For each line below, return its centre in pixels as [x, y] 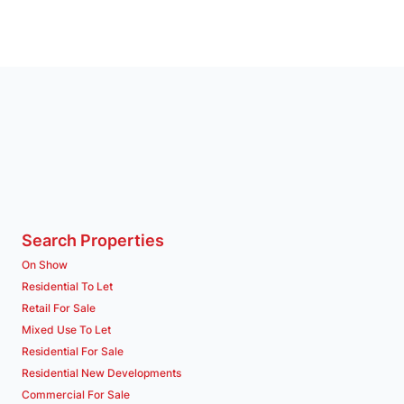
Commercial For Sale [76, 395]
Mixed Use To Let [66, 330]
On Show [45, 265]
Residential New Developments [101, 373]
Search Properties [93, 241]
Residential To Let [67, 287]
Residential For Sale [73, 352]
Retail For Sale [59, 308]
